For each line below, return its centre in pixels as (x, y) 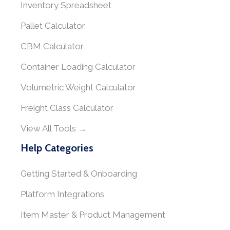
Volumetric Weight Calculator (78, 87)
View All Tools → (54, 128)
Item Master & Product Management (93, 215)
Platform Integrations (62, 194)
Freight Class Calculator (67, 108)
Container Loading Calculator (78, 67)
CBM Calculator (52, 46)
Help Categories (57, 148)
